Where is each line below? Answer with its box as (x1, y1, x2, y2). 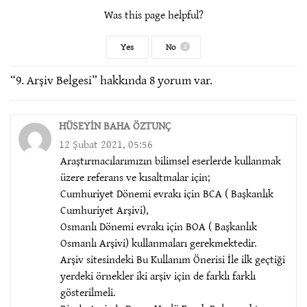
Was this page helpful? (103, 5, 204, 23)
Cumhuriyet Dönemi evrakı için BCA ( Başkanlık (60, 184, 273, 201)
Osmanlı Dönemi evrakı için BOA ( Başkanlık (60, 217, 257, 234)
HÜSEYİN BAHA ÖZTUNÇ (59, 116, 171, 134)
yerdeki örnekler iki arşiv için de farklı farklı (60, 267, 256, 284)
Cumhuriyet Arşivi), (60, 201, 149, 218)
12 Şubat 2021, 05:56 (59, 135, 153, 152)
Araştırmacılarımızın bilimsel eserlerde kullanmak (60, 151, 281, 169)
